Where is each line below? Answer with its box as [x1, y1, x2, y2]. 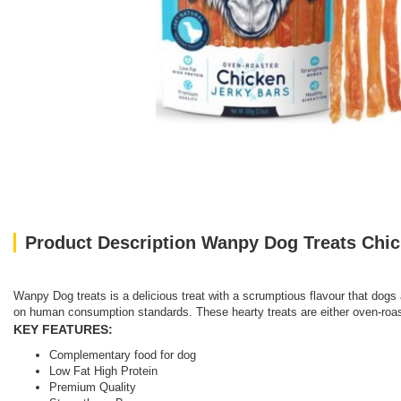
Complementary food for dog [49, 348, 196, 362]
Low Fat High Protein [49, 364, 158, 378]
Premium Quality [49, 380, 136, 394]
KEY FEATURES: [13, 322, 113, 337]
